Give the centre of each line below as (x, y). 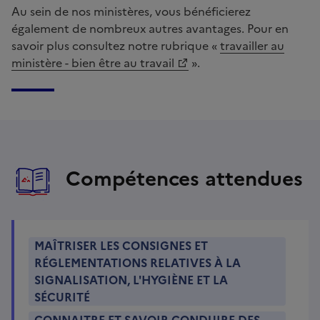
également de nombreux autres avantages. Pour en (150, 28)
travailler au (252, 45)
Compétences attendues (184, 178)
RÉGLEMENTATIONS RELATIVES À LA (137, 262)
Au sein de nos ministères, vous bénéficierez (131, 11)
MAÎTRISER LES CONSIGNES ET (121, 245)
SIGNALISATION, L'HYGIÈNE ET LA (131, 280)
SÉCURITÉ (62, 297)
